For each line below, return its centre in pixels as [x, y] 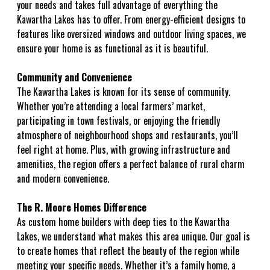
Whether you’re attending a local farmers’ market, [111, 106]
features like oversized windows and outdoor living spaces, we [131, 34]
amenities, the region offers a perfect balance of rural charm [131, 164]
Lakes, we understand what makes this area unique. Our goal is [133, 237]
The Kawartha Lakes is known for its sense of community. [124, 92]
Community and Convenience [74, 77]
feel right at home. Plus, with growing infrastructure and [124, 150]
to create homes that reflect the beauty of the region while [128, 251]
